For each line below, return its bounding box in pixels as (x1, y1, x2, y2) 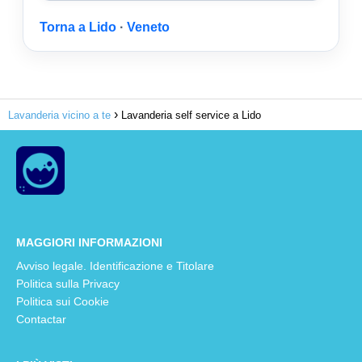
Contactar (16, 313, 66, 326)
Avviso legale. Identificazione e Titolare (16, 259, 214, 272)
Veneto (127, 20, 170, 34)
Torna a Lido (40, 20, 116, 34)
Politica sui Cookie (16, 295, 109, 308)
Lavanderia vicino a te (8, 109, 111, 121)
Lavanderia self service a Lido (121, 109, 261, 121)
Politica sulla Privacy (16, 277, 120, 290)
